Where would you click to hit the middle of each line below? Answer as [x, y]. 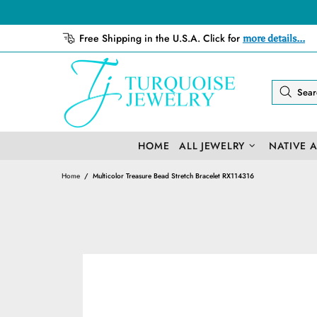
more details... [274, 38]
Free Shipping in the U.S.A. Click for [160, 38]
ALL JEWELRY [212, 145]
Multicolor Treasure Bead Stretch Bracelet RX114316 [173, 176]
